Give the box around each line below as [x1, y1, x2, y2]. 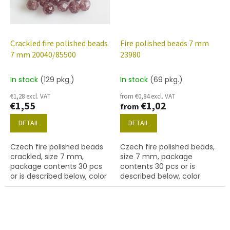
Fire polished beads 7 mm [120, 38, 209, 50]
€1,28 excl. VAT [10, 92, 51, 102]
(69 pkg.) [150, 74, 183, 85]
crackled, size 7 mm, [10, 151, 84, 162]
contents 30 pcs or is [120, 161, 195, 172]
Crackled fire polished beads [10, 38, 108, 50]
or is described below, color [10, 171, 107, 182]
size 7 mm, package [120, 151, 193, 162]
